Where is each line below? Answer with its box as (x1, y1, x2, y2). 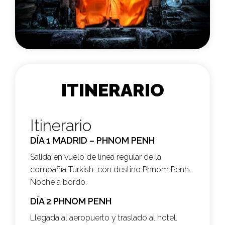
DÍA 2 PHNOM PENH (30, 196, 111, 207)
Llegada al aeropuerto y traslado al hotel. (30, 213, 177, 223)
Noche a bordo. (30, 177, 87, 187)
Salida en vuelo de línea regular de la (30, 152, 161, 162)
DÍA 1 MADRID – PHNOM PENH (30, 135, 155, 146)
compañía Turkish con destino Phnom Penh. (30, 165, 190, 175)
